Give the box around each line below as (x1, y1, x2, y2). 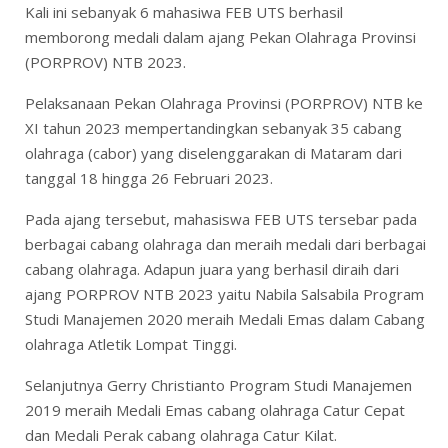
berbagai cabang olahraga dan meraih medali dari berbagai (25, 233, 426, 254)
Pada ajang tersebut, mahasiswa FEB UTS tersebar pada (25, 208, 417, 229)
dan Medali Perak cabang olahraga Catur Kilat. (25, 424, 337, 445)
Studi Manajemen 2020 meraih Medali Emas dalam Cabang (25, 308, 425, 329)
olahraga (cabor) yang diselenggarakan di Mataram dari (25, 142, 402, 163)
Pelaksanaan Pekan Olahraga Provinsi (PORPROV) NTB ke (25, 92, 423, 113)
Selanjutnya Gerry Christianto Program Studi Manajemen (25, 374, 412, 395)
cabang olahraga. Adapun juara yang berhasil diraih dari (25, 258, 399, 279)
